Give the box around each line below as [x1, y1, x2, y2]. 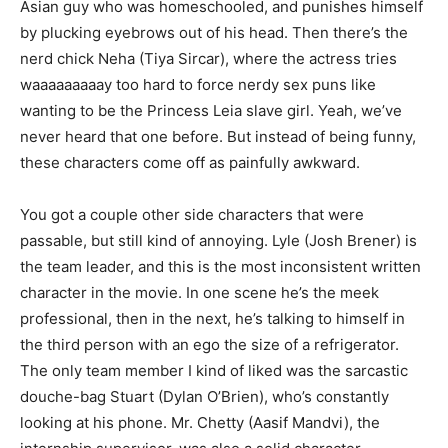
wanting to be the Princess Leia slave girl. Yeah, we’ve [20, 101, 402, 120]
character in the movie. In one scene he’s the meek [20, 283, 379, 302]
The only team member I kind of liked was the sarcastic [20, 361, 408, 380]
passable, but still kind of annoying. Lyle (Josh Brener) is [20, 231, 417, 250]
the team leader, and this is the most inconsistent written [20, 257, 421, 276]
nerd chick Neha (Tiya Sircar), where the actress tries [20, 49, 397, 68]
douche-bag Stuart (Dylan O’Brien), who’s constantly [20, 387, 389, 406]
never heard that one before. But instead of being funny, [20, 127, 416, 146]
